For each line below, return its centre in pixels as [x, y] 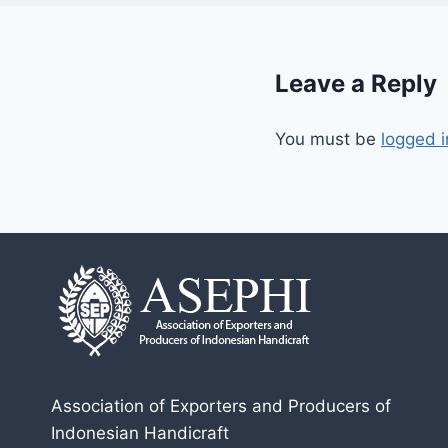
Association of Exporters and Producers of [221, 406]
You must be [328, 138]
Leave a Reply [356, 83]
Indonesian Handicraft [140, 433]
